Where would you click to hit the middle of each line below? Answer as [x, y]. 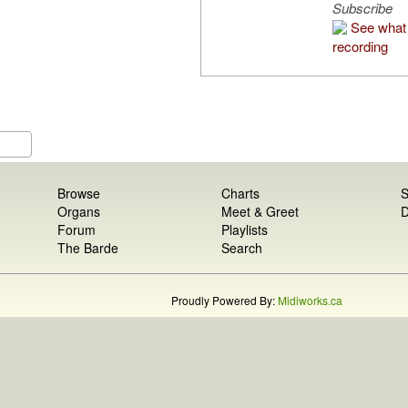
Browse [79, 194]
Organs [79, 212]
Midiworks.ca [310, 301]
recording [360, 46]
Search [241, 248]
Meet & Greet [260, 212]
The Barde [88, 248]
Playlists [244, 230]
